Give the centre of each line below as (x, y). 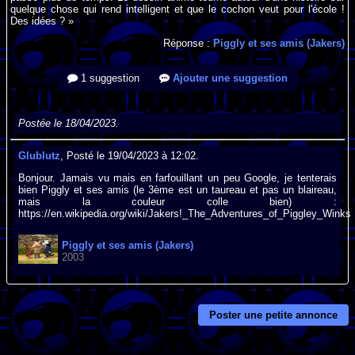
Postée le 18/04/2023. (69, 124)
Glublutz (40, 155)
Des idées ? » (42, 21)
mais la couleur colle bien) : (177, 202)
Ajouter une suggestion (229, 78)
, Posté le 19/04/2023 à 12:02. (130, 155)
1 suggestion (109, 78)
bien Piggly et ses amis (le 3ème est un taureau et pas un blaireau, (177, 190)
